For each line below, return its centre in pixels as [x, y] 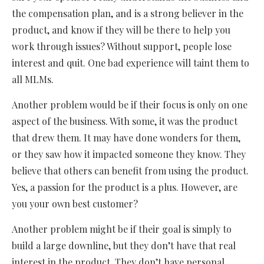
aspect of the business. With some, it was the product [125, 121]
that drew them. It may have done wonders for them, [126, 138]
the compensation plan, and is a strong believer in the [128, 14]
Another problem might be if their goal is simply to [122, 229]
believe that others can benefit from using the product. [130, 171]
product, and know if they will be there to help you [121, 30]
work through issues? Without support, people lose [122, 47]
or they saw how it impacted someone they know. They [129, 154]
